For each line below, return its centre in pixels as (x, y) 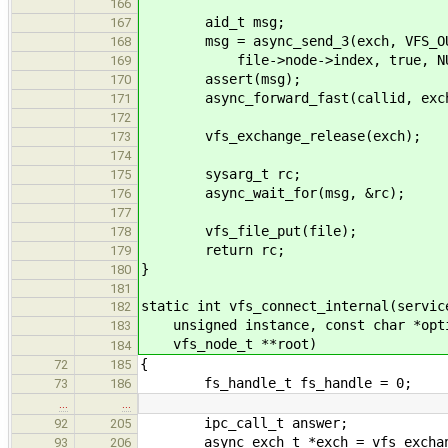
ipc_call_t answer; (244, 422)
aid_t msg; (213, 21)
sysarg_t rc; (221, 173)
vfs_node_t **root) (229, 343)
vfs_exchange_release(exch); (281, 135)
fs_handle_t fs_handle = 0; (276, 382)
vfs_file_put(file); (249, 230)
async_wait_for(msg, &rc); (273, 192)
